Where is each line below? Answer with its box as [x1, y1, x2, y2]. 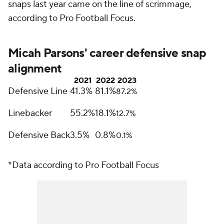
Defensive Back [8, 129, 70, 141]
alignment [8, 61, 62, 77]
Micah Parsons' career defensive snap [8, 45, 206, 61]
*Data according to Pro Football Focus [8, 159, 159, 171]
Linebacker [8, 107, 52, 119]
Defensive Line [8, 85, 67, 97]
